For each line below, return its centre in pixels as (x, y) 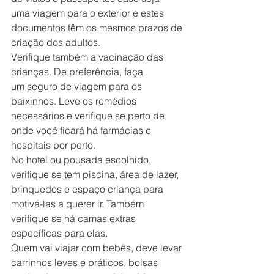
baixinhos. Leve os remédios (75, 101)
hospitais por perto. (53, 145)
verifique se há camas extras (75, 218)
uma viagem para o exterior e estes (89, 13)
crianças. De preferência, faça (78, 71)
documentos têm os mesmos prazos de (98, 27)
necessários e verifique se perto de (89, 115)
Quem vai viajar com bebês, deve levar (98, 247)
